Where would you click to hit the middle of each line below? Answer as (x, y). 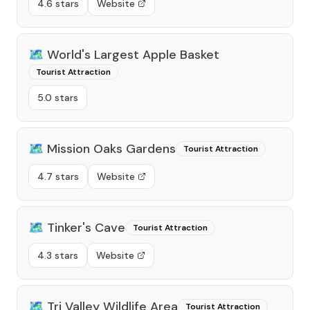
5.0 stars (58, 98)
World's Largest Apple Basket (133, 55)
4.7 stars (58, 176)
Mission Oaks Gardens (111, 149)
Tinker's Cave (86, 228)
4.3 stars (58, 255)
